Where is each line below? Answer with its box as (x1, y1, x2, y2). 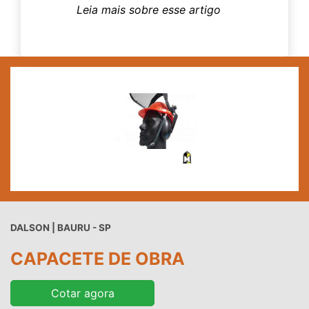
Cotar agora (50, 286, 114, 301)
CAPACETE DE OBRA (10, 248, 185, 270)
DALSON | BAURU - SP (10, 222, 111, 234)
